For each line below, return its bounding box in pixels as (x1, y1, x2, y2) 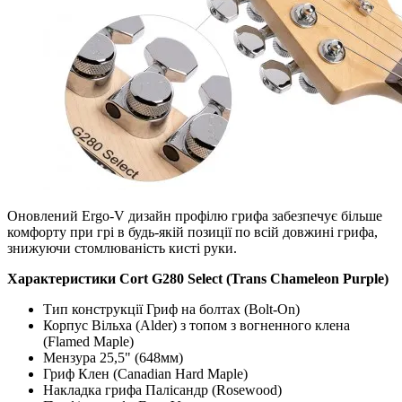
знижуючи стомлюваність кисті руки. (7, 240, 237, 256)
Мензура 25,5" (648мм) (43, 349, 183, 365)
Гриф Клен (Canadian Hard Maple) (43, 365, 248, 381)
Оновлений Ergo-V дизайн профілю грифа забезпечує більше (7, 207, 382, 223)
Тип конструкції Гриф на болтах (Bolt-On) (43, 301, 300, 317)
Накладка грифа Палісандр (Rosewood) (43, 381, 282, 398)
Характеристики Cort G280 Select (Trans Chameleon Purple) (7, 270, 389, 286)
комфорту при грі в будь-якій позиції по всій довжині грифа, (7, 223, 378, 240)
